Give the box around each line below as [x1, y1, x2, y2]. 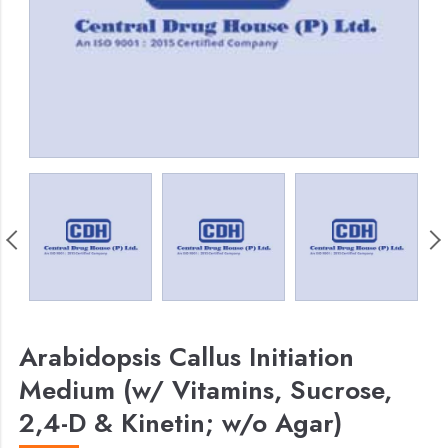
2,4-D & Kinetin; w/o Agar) [19, 403, 343, 442]
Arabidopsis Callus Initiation [19, 337, 355, 376]
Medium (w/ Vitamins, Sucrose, [19, 370, 393, 409]
